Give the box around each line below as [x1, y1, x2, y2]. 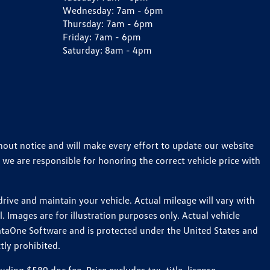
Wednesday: [63, 4, 116, 17]
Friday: [63, 31, 94, 43]
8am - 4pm [105, 44, 152, 57]
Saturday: [63, 44, 105, 57]
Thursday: [63, 17, 106, 30]
